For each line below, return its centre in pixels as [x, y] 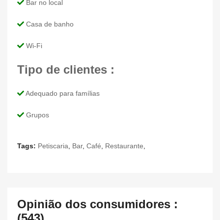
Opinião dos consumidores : [97, 204]
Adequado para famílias [62, 93]
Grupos [37, 115]
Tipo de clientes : [66, 69]
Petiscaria [53, 146]
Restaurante [124, 146]
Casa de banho [49, 24]
